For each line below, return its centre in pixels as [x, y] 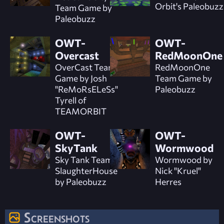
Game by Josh [81, 78]
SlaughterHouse [86, 170]
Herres [168, 181]
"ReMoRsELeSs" [86, 89]
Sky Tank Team [84, 159]
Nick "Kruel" [178, 170]
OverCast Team [85, 67]
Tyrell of [71, 100]
